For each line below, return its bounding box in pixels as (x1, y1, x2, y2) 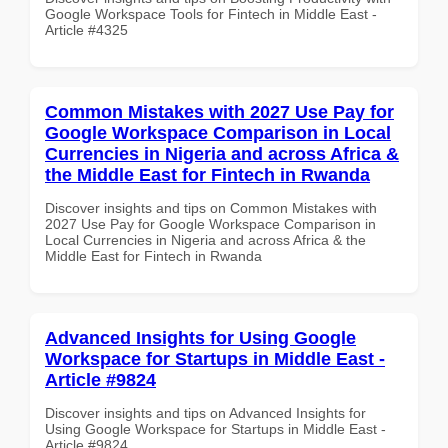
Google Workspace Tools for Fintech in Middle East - (45, 5, 377, 22)
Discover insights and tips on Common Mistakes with (45, 199, 377, 216)
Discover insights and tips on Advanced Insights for (45, 404, 366, 421)
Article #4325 (45, 21, 128, 38)
